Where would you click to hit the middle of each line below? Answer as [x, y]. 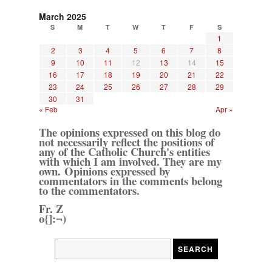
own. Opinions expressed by [104, 171]
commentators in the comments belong [131, 180]
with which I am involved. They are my [130, 161]
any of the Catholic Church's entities [124, 151]
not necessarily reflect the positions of [127, 141]
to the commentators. [89, 190]
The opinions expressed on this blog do [130, 132]
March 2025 [63, 16]
